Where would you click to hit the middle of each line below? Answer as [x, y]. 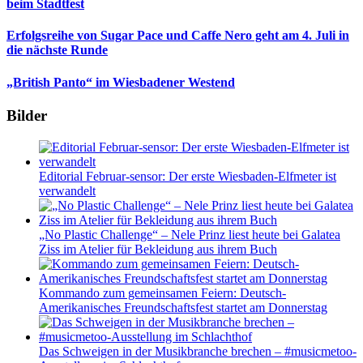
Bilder [27, 115]
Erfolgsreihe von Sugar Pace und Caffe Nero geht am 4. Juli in [178, 36]
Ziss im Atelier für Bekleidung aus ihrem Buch [158, 249]
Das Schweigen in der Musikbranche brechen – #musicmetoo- [198, 351]
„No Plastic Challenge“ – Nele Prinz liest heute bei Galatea [190, 234]
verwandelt [67, 190]
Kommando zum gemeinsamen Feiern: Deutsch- [162, 293]
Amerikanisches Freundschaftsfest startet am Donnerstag [183, 307]
